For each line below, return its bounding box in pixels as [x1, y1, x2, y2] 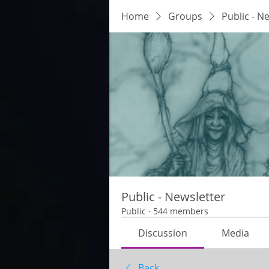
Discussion [138, 226, 188, 240]
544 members [153, 205, 208, 217]
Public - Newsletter [121, 189, 225, 205]
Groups [168, 10, 202, 23]
